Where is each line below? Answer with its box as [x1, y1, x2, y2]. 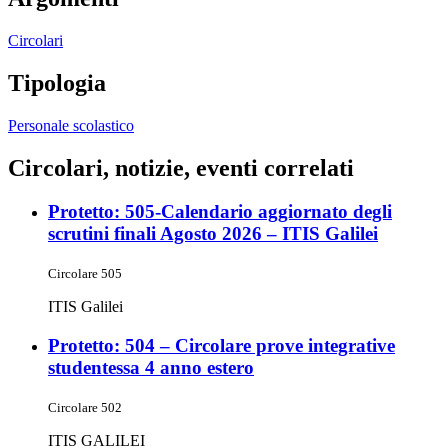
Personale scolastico [8, 116, 134, 134]
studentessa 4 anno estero [48, 356, 254, 378]
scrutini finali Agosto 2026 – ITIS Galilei [48, 223, 378, 245]
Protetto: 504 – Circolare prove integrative [48, 334, 395, 356]
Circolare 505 [48, 266, 122, 282]
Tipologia [8, 69, 106, 96]
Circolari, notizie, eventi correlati [8, 154, 354, 181]
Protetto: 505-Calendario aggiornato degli [48, 201, 392, 223]
